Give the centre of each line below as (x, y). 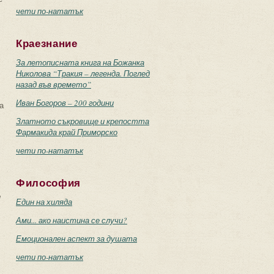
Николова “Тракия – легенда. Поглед (83, 73)
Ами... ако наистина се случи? (72, 220)
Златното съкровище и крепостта (83, 121)
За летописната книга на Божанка (80, 62)
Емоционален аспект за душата (76, 239)
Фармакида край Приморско (67, 132)
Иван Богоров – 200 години (65, 103)
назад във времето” (54, 84)
